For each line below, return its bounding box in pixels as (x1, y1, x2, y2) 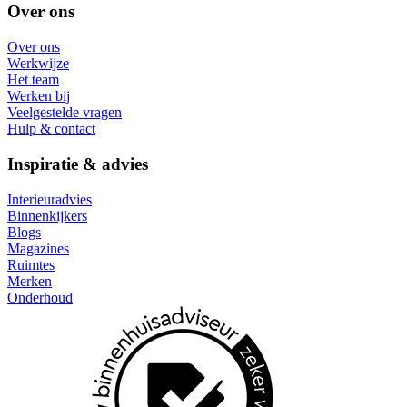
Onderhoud (7, 289, 73, 305)
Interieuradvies (7, 191, 92, 207)
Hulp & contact (7, 121, 95, 137)
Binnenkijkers (7, 207, 87, 223)
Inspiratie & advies (7, 154, 148, 174)
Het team (7, 72, 59, 88)
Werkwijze (7, 55, 69, 72)
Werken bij (7, 88, 70, 104)
